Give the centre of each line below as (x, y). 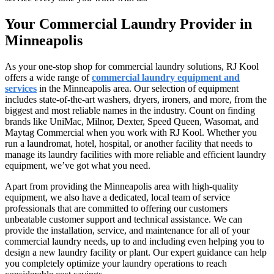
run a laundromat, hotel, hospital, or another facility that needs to (129, 143)
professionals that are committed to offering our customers (116, 208)
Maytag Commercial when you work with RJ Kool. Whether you (131, 132)
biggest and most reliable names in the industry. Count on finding (130, 110)
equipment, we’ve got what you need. (78, 165)
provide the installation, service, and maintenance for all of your (127, 230)
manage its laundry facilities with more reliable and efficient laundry (135, 154)
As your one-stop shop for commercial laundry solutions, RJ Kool (132, 66)
